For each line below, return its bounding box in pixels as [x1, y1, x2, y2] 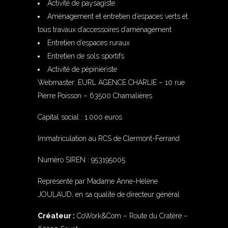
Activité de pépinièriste [47, 65, 117, 73]
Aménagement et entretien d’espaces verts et [47, 12, 188, 20]
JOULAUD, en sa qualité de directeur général [38, 190, 180, 198]
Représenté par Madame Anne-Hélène [38, 177, 158, 185]
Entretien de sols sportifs [47, 52, 124, 60]
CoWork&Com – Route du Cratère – [75, 212, 188, 220]
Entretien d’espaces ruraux [47, 39, 130, 47]
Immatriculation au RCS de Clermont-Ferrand [38, 134, 180, 142]
